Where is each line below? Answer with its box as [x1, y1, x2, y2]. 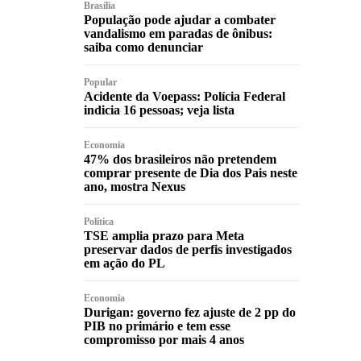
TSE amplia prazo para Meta [84, 228, 244, 243]
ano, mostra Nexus [84, 179, 185, 193]
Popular [84, 76, 117, 88]
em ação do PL [84, 255, 165, 270]
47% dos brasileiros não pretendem [84, 151, 276, 166]
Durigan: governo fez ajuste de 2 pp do [84, 305, 296, 319]
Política [84, 215, 114, 227]
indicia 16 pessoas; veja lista [84, 102, 234, 117]
